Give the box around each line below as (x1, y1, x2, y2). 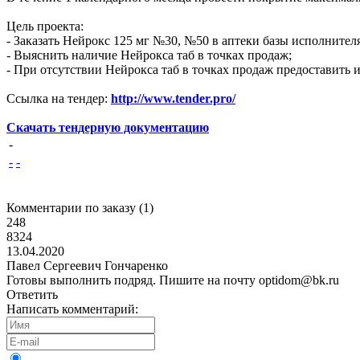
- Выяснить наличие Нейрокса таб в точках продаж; (6, 48, 292, 62)
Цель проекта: (6, 19, 84, 33)
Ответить (6, 288, 58, 301)
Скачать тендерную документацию (6, 121, 209, 134)
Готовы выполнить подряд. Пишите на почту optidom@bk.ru (6, 273, 339, 287)
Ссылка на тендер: (6, 92, 111, 105)
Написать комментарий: (6, 302, 138, 316)
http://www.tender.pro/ (111, 92, 235, 105)
